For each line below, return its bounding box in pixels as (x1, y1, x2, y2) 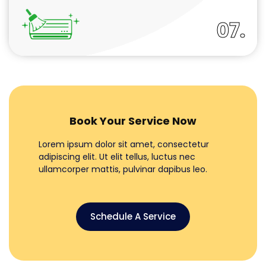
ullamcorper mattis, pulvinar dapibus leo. (39, 163, 207, 175)
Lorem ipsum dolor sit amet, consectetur (39, 138, 209, 150)
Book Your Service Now (69, 113, 197, 128)
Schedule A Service (90, 210, 176, 223)
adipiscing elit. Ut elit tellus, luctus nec (39, 150, 195, 163)
